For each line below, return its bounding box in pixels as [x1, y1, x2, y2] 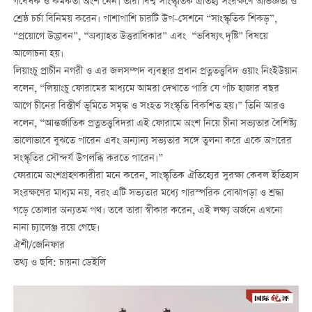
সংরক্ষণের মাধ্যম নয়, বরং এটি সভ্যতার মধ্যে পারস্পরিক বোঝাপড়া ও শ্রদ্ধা [13, 186, 283, 202]
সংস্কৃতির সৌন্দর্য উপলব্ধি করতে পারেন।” [13, 151, 163, 167]
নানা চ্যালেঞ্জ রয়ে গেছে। [13, 221, 100, 237]
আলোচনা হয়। [13, 47, 63, 63]
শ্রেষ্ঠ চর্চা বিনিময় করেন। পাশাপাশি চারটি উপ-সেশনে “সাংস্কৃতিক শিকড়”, [13, 12, 277, 28]
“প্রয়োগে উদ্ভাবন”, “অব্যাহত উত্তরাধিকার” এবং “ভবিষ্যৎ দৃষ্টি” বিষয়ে [13, 29, 268, 45]
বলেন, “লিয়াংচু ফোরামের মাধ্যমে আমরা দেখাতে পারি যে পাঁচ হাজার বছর [13, 81, 279, 97]
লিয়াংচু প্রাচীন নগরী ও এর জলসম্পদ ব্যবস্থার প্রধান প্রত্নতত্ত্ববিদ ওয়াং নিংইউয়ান [13, 64, 297, 80]
